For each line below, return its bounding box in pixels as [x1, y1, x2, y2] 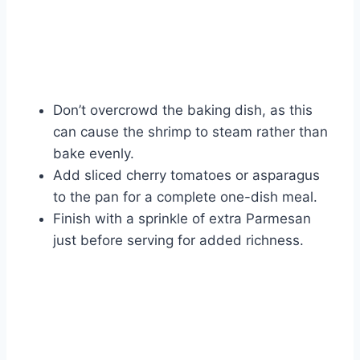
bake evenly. [53, 145, 134, 162]
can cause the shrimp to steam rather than [53, 124, 328, 141]
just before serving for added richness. [53, 232, 304, 249]
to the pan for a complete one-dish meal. [53, 189, 317, 206]
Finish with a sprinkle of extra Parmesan [53, 211, 311, 227]
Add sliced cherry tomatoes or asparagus [53, 167, 320, 184]
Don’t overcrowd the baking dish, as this [53, 102, 313, 119]
